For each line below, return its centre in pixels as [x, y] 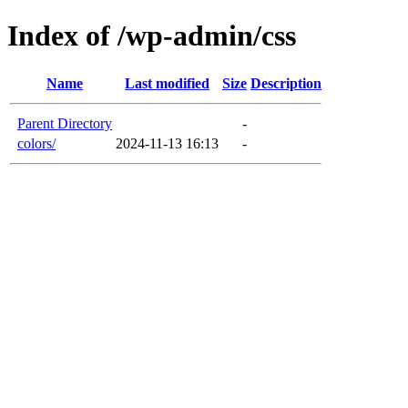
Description [286, 83]
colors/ [36, 143]
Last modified [167, 83]
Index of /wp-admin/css [152, 36]
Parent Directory [65, 123]
